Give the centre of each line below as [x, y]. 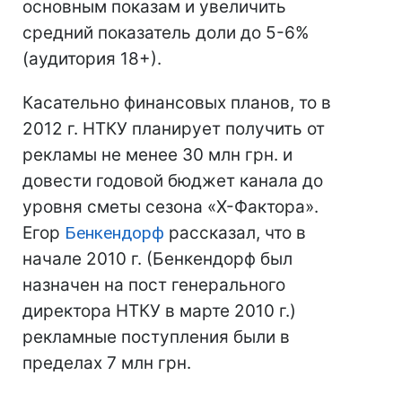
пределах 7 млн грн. [107, 363]
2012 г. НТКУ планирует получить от [174, 129]
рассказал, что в [235, 233]
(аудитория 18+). [92, 59]
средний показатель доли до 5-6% [166, 33]
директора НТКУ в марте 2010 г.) [159, 311]
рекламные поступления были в [156, 337]
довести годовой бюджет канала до [173, 181]
